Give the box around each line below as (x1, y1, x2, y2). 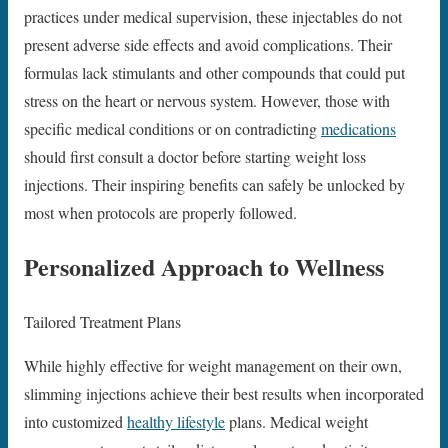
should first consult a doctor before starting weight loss (24, 145, 366, 167)
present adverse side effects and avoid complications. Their (24, 33, 392, 55)
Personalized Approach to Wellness (24, 249, 384, 285)
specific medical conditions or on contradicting (24, 117, 321, 139)
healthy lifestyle (127, 411, 225, 433)
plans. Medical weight (225, 411, 368, 433)
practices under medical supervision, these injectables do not (24, 5, 402, 27)
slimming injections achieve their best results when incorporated (24, 383, 424, 405)
